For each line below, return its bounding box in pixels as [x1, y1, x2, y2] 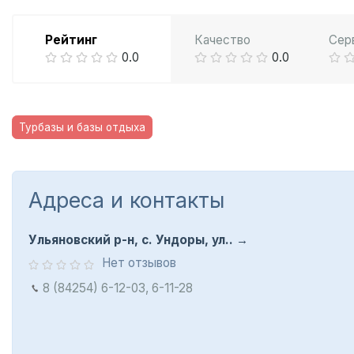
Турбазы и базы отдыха [19, 121, 145, 134]
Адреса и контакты [28, 187, 224, 213]
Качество [194, 32, 251, 48]
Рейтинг [45, 32, 97, 48]
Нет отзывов [101, 255, 176, 271]
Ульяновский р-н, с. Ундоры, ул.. [28, 232, 233, 248]
